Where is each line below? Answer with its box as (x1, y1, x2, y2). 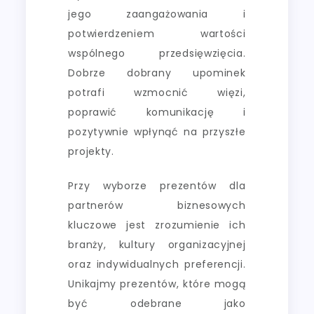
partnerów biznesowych (68, 198, 246, 212)
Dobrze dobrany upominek (68, 65, 246, 80)
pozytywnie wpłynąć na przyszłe (68, 124, 246, 139)
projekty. (68, 144, 114, 158)
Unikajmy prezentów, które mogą (68, 276, 246, 291)
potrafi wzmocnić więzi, (68, 85, 246, 100)
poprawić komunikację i (68, 104, 246, 119)
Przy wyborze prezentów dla (68, 178, 246, 193)
